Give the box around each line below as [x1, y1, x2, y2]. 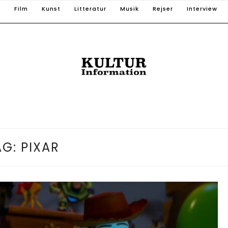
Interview [187, 5, 217, 13]
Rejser [153, 5, 173, 13]
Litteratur [74, 5, 106, 13]
